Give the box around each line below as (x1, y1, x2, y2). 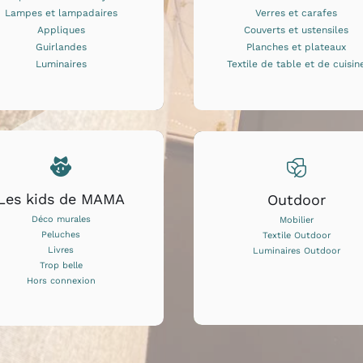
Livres (48, 244, 75, 255)
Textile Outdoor (262, 229, 331, 241)
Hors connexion (26, 275, 96, 286)
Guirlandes (35, 41, 87, 53)
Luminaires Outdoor (252, 245, 340, 256)
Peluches (41, 228, 81, 240)
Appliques (36, 23, 85, 36)
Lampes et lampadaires (4, 6, 117, 19)
